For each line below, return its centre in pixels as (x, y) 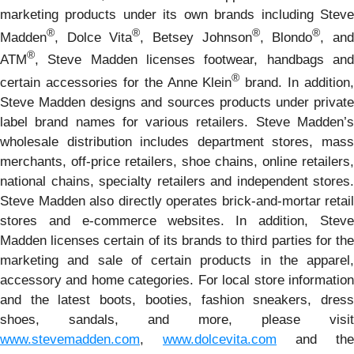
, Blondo (286, 37)
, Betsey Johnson (196, 37)
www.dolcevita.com (220, 339)
